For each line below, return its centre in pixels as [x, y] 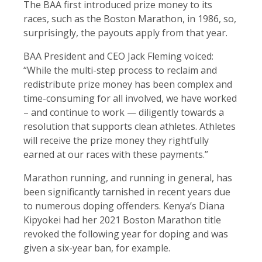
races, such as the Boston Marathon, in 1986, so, [130, 19]
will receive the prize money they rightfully [116, 141]
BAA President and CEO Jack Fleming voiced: [118, 56]
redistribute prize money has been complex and [128, 85]
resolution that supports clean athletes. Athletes [130, 127]
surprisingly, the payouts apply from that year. [127, 33]
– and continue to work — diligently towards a [124, 113]
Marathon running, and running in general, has [128, 178]
